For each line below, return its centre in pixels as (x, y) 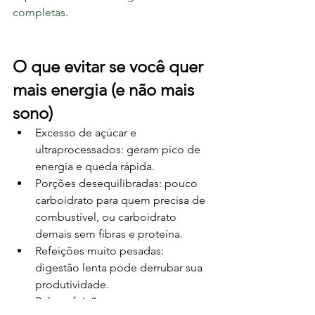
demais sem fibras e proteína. (109, 234)
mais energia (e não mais (105, 90)
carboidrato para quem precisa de (122, 200)
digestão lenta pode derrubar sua (120, 268)
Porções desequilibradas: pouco (118, 183)
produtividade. (72, 284)
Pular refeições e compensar (108, 301)
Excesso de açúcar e (87, 133)
